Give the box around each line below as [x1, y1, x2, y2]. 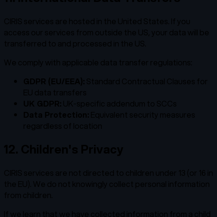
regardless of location [23, 120, 102, 131]
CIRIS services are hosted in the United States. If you [4, 15, 190, 27]
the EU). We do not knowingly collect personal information [4, 178, 210, 189]
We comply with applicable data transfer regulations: [4, 56, 192, 68]
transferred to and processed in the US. [4, 37, 146, 49]
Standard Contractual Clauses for [85, 75, 208, 87]
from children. [4, 189, 53, 201]
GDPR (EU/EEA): [23, 75, 85, 87]
